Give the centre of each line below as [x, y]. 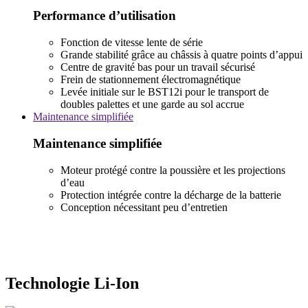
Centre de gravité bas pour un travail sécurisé [158, 67]
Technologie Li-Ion [72, 283]
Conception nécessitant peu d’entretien [144, 207]
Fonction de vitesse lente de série [132, 43]
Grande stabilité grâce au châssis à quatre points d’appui [181, 55]
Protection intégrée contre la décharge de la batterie [171, 195]
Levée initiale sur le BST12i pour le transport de [165, 92]
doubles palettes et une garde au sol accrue [152, 104]
